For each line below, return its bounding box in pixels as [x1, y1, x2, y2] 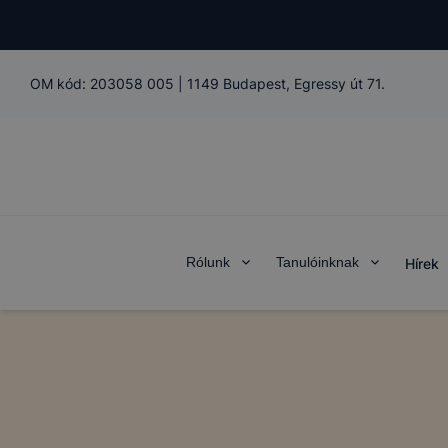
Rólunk [185, 254, 230, 270]
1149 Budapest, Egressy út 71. [187, 75, 385, 92]
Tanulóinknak [275, 254, 359, 270]
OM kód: [30, 75, 90, 92]
